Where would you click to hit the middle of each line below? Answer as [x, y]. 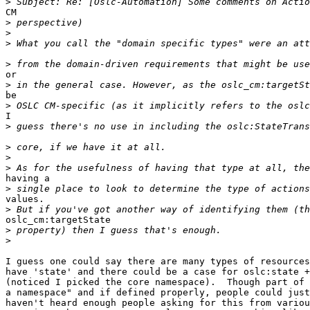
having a [28, 179]
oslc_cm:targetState [61, 220]
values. [25, 199]
